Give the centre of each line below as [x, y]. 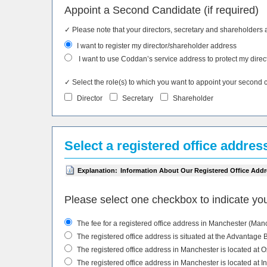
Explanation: [97, 170]
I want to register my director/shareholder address [156, 46]
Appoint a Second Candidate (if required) [162, 10]
